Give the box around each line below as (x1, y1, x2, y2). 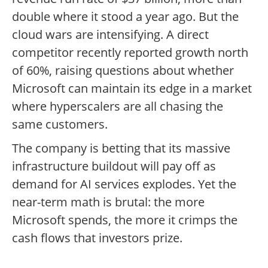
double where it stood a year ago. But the (12, 8, 239, 25)
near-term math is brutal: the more (12, 194, 205, 211)
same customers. (12, 116, 108, 133)
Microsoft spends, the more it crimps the (12, 212, 237, 229)
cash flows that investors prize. (12, 230, 182, 246)
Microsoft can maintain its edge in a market (12, 80, 252, 97)
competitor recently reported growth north (12, 44, 248, 61)
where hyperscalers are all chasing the (12, 98, 223, 115)
